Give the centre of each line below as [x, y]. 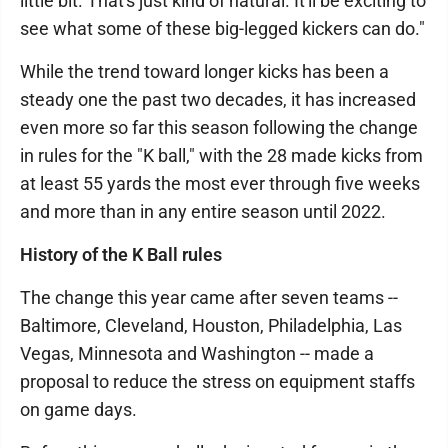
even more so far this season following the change [219, 127]
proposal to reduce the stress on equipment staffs [217, 381]
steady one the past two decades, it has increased [218, 99]
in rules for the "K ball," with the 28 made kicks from [221, 155]
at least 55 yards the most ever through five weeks [220, 183]
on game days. [78, 409]
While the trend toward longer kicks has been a [204, 71]
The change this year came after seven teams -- [209, 297]
